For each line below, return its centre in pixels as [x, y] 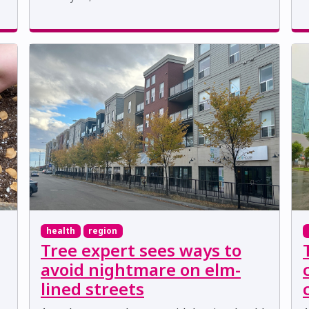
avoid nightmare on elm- [141, 270]
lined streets [92, 289]
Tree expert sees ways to [141, 250]
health [60, 230]
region [103, 230]
